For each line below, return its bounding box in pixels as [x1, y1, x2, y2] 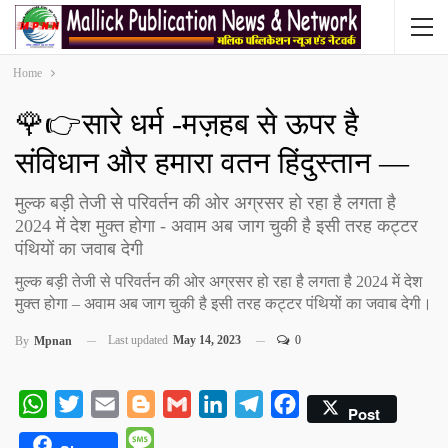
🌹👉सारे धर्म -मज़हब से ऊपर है [15, 107, 359, 140]
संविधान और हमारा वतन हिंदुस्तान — [15, 146, 409, 179]
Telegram [263, 395, 322, 413]
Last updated [108, 333, 171, 347]
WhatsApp [47, 395, 115, 413]
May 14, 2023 [173, 333, 241, 347]
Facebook [299, 395, 361, 413]
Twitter [83, 395, 128, 413]
